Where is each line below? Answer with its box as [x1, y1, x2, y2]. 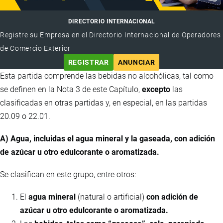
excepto [142, 85, 170, 95]
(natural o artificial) [76, 192, 146, 202]
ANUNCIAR [117, 58, 155, 67]
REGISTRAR [68, 58, 109, 67]
